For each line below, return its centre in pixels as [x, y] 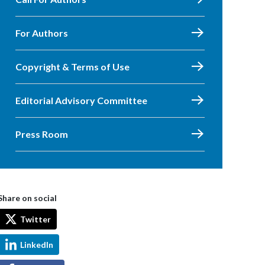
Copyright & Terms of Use [72, 67]
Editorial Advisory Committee [81, 100]
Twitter [35, 219]
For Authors [42, 33]
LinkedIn [37, 244]
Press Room [42, 134]
